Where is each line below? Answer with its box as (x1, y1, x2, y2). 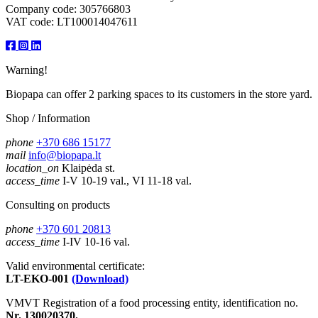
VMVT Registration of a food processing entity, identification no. (6, 297, 298, 309)
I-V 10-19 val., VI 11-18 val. (62, 175, 192, 187)
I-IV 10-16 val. (62, 236, 130, 248)
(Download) (72, 273, 128, 285)
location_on (6, 162, 59, 175)
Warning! (6, 64, 48, 77)
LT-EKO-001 (6, 273, 72, 285)
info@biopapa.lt (28, 149, 101, 162)
